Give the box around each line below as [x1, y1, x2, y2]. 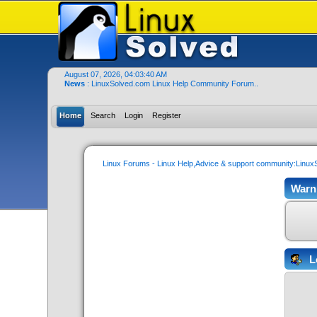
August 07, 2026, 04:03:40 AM [64, 70, 167, 79]
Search [91, 111, 116, 120]
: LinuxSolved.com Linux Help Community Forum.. [86, 79, 258, 88]
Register [152, 111, 182, 120]
